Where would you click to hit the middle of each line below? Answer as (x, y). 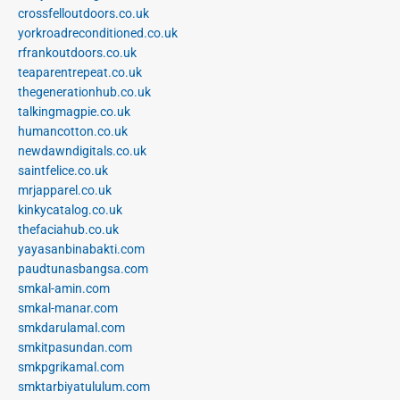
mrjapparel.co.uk (65, 191)
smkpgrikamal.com (71, 367)
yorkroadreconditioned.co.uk (98, 33)
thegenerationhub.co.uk (84, 92)
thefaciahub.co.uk (68, 230)
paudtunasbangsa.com (83, 269)
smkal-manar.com (68, 308)
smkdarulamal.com (71, 328)
